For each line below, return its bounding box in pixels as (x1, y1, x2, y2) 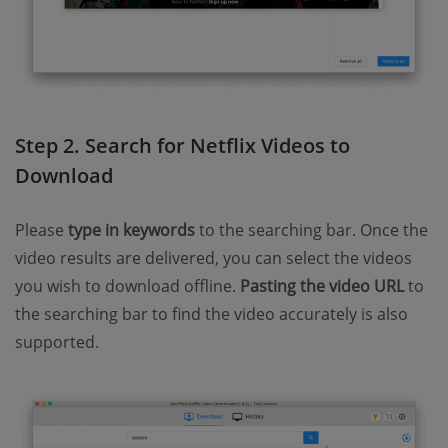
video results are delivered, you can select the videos (15, 246, 412, 269)
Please (15, 218, 68, 241)
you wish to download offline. (15, 274, 240, 297)
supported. (15, 330, 99, 353)
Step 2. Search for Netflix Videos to (15, 131, 350, 159)
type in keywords (68, 218, 195, 241)
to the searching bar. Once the (195, 218, 428, 241)
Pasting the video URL (240, 274, 404, 297)
